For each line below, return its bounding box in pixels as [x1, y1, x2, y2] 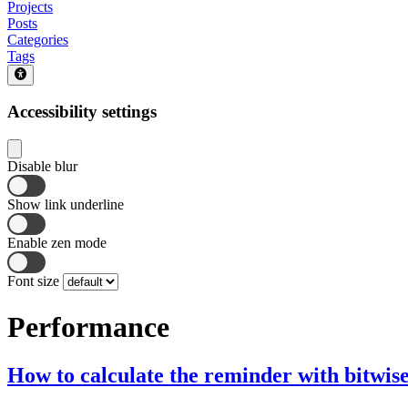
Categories [7, 32, 68, 48]
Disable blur [7, 158, 77, 175]
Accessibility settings [7, 102, 157, 122]
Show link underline [7, 197, 124, 213]
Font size [7, 273, 63, 290]
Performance [7, 310, 169, 343]
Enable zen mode [7, 235, 107, 251]
